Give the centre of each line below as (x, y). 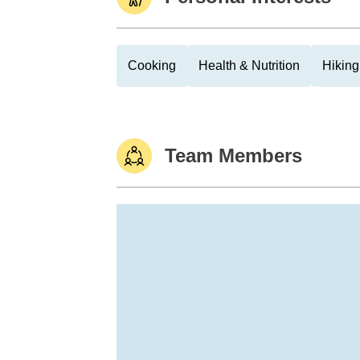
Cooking (152, 65)
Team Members (233, 155)
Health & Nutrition (249, 65)
